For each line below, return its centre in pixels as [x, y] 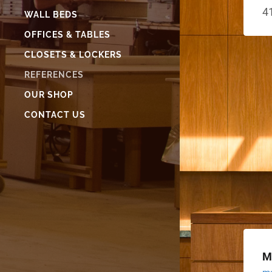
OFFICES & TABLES [67, 35]
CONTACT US [55, 115]
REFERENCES [54, 75]
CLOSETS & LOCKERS [73, 55]
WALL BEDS [51, 15]
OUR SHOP [49, 95]
